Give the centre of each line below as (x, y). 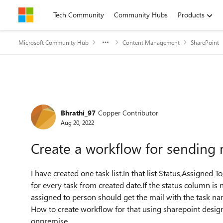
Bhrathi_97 (78, 112)
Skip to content (52, 15)
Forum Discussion (80, 101)
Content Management (151, 42)
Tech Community (79, 15)
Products (191, 15)
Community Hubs (141, 15)
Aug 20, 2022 (77, 122)
